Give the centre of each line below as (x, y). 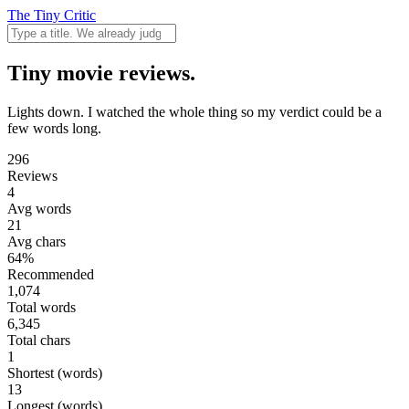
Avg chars (37, 241)
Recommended (51, 274)
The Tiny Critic (52, 15)
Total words (42, 307)
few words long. (54, 128)
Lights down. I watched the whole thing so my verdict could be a (194, 111)
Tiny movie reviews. (101, 73)
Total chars (39, 340)
